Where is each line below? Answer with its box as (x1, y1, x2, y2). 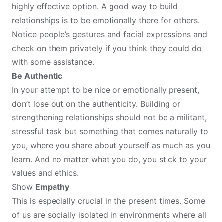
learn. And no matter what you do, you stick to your (12, 154, 207, 165)
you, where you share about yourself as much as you (12, 140, 210, 151)
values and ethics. (12, 168, 79, 178)
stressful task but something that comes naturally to (12, 126, 208, 137)
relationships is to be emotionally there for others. (12, 15, 200, 26)
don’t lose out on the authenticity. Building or (12, 99, 180, 109)
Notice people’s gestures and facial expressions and (12, 29, 207, 40)
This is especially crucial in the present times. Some (12, 196, 205, 206)
